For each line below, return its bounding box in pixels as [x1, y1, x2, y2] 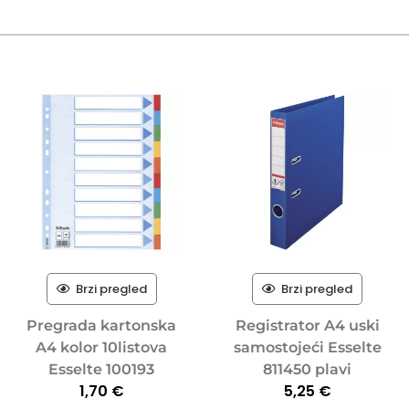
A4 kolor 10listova [36, 338, 168, 356]
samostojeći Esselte [233, 338, 382, 356]
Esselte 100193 [48, 360, 155, 378]
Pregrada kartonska [26, 316, 177, 334]
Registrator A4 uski [235, 316, 380, 334]
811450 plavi [263, 360, 352, 378]
